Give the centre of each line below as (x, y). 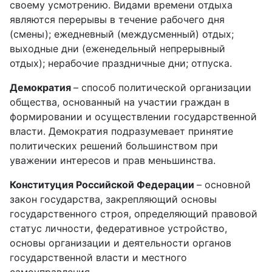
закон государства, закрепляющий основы (113, 199)
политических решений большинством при (114, 146)
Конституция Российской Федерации (103, 185)
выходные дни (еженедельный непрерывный (117, 49)
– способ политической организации (162, 87)
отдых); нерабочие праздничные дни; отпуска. (121, 63)
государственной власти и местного (98, 257)
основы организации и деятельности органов (121, 243)
